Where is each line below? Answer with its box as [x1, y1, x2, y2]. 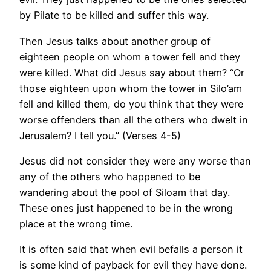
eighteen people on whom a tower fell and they [19, 50, 240, 63]
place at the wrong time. [19, 217, 132, 230]
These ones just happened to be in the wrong [19, 201, 233, 214]
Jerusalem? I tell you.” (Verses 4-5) [19, 129, 181, 142]
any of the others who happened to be [19, 170, 200, 183]
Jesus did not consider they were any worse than [19, 154, 251, 167]
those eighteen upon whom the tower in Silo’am [19, 82, 242, 94]
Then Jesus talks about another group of [19, 34, 211, 47]
